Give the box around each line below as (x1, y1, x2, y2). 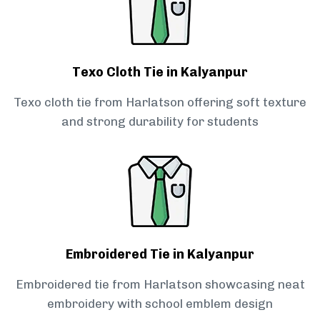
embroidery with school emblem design (47, 296, 273, 311)
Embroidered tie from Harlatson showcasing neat (15, 277, 305, 292)
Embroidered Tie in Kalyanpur (66, 246, 254, 263)
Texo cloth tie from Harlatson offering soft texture (14, 95, 306, 110)
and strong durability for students (61, 114, 259, 129)
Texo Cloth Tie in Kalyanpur (72, 64, 248, 81)
